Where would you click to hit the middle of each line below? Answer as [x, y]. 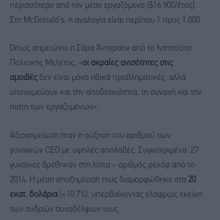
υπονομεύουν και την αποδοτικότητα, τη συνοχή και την [106, 93]
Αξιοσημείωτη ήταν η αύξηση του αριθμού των [90, 136]
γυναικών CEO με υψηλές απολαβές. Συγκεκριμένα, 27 [104, 150]
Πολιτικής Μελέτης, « [46, 63]
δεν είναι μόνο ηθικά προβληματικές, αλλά [111, 78]
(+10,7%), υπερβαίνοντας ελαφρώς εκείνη [130, 194]
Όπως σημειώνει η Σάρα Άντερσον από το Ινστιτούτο [101, 49]
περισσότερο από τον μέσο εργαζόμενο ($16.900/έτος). [103, 5]
